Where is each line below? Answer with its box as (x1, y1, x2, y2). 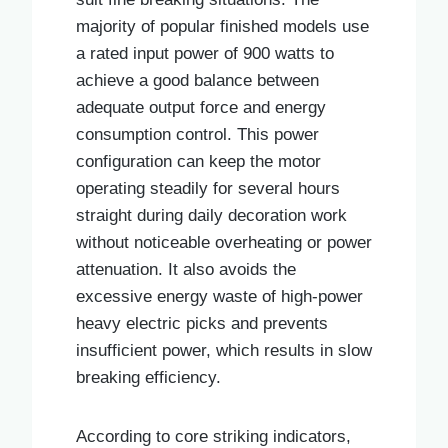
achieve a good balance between (76, 70, 319, 90)
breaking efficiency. (76, 367, 221, 387)
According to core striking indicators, (76, 426, 351, 446)
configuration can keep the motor (76, 151, 321, 171)
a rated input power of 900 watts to (76, 43, 334, 63)
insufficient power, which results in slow (76, 340, 372, 360)
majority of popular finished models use (76, 16, 369, 36)
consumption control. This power (76, 124, 319, 144)
